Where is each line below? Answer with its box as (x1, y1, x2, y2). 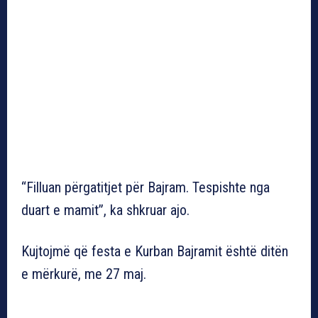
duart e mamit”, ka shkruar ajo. (21, 201, 190, 219)
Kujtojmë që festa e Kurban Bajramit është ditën (21, 242, 288, 260)
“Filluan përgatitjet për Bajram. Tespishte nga (21, 178, 270, 196)
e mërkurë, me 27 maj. (21, 265, 146, 283)
